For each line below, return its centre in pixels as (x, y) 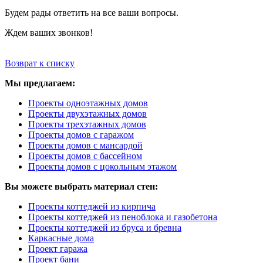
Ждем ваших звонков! (49, 32)
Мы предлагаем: (40, 83)
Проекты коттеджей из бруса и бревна (105, 227)
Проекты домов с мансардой (85, 145)
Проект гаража (58, 248)
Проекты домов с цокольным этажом (102, 166)
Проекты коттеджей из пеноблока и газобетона (123, 217)
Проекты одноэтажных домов (88, 103)
